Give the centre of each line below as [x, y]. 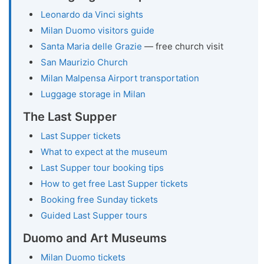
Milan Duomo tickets [83, 257]
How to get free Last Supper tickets [114, 183]
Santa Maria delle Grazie [91, 46]
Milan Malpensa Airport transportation [120, 78]
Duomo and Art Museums [95, 238]
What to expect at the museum [104, 151]
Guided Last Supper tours [94, 215]
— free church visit [183, 46]
